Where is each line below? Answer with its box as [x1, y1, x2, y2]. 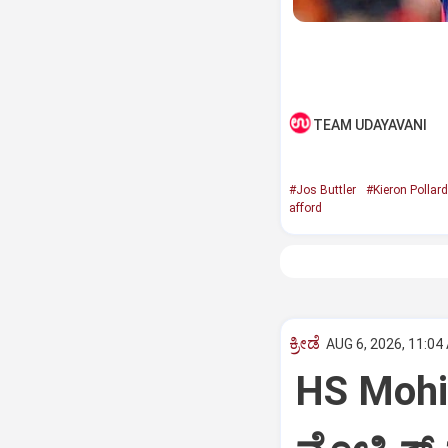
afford [288, 201, 322, 215]
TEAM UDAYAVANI [312, 117, 427, 133]
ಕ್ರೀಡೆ [288, 333, 320, 353]
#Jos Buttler [288, 183, 356, 197]
